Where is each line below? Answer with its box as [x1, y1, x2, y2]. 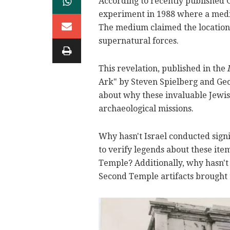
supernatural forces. [99, 35, 179, 46]
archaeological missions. [99, 103, 194, 113]
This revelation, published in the [99, 63, 227, 73]
